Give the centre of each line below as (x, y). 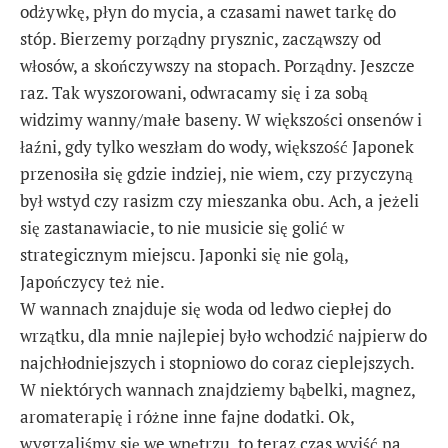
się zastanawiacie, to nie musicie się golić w (182, 228)
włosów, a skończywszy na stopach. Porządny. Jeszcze (217, 66)
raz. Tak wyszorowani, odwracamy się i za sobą (194, 93)
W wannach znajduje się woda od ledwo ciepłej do (205, 309)
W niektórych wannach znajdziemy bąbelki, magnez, (217, 390)
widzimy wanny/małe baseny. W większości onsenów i (221, 120)
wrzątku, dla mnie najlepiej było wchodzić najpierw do (223, 336)
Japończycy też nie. (92, 282)
